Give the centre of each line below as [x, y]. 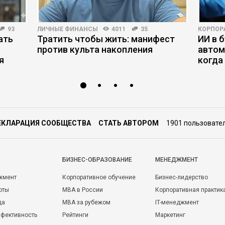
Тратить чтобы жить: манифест [106, 39]
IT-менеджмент [177, 202]
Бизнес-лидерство [182, 177]
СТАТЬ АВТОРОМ [129, 123]
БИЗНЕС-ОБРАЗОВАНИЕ [97, 160]
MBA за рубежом [86, 202]
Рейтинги [75, 215]
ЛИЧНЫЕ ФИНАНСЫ [68, 29]
